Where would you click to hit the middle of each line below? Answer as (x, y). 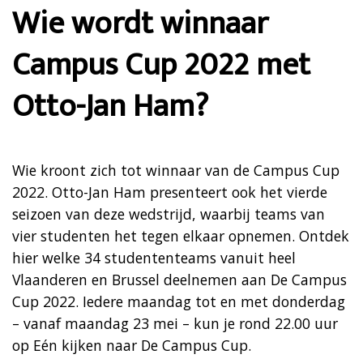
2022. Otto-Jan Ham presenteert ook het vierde (170, 192)
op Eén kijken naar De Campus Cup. (132, 345)
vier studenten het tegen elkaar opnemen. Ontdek (181, 235)
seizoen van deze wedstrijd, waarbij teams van (169, 214)
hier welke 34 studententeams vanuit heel (154, 257)
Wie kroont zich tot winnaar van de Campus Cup (176, 170)
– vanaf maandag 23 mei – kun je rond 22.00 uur (175, 323)
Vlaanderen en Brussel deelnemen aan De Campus (179, 279)
